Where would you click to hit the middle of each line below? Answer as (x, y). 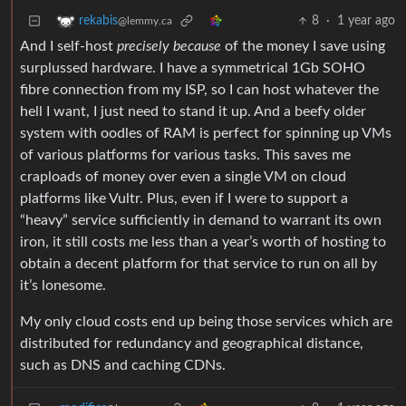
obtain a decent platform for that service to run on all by (198, 264)
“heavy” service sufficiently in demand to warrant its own (201, 221)
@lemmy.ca (145, 21)
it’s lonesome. (63, 286)
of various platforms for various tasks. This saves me (185, 155)
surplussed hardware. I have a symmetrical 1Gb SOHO (193, 68)
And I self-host (68, 47)
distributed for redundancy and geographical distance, (192, 344)
